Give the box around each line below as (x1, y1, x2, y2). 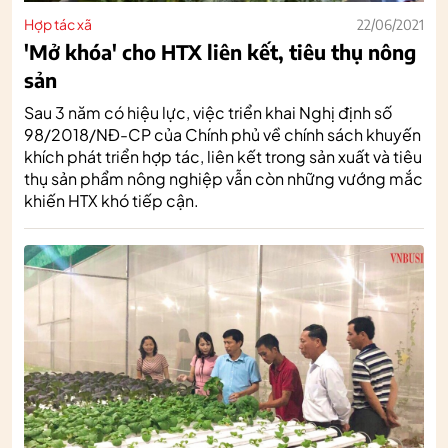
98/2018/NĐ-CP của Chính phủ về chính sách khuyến (24, 123, 421, 145)
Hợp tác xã (24, 14, 92, 33)
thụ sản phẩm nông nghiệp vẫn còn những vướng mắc (24, 167, 423, 189)
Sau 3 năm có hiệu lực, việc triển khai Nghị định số (24, 101, 392, 123)
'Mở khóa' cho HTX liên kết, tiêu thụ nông (24, 38, 416, 64)
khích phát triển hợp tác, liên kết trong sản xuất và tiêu (24, 145, 422, 167)
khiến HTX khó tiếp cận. (24, 189, 199, 211)
